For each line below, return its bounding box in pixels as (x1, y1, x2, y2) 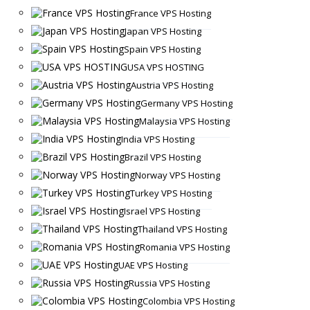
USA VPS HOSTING (127, 60, 204, 73)
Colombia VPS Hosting (142, 294, 235, 307)
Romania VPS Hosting (139, 240, 230, 253)
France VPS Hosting (129, 6, 211, 19)
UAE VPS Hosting (118, 258, 188, 271)
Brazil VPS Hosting (124, 150, 201, 163)
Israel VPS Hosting (123, 204, 200, 217)
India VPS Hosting (120, 132, 194, 145)
